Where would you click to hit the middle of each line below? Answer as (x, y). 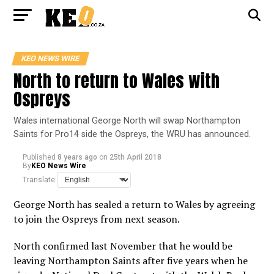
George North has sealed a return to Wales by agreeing (135, 204)
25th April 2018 (136, 157)
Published (39, 157)
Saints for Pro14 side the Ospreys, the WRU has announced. (132, 134)
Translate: (40, 180)
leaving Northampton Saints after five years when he (131, 261)
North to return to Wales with (117, 81)
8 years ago (78, 157)
